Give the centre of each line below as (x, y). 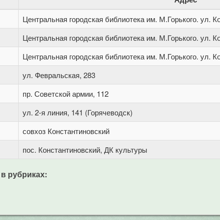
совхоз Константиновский (66, 131)
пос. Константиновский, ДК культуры (85, 150)
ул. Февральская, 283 (59, 75)
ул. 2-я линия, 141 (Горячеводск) (78, 112)
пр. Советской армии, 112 (66, 94)
